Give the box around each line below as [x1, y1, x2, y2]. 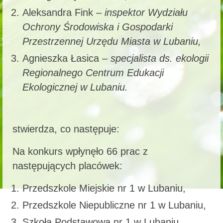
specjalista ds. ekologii [111, 52, 209, 64]
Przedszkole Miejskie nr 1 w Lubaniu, [22, 182, 186, 194]
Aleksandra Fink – [22, 6, 105, 18]
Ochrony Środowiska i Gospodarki [22, 21, 173, 32]
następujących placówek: [12, 160, 122, 171]
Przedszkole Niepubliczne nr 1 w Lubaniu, [22, 199, 206, 211]
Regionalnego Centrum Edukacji [22, 67, 164, 78]
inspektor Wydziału [105, 6, 188, 18]
